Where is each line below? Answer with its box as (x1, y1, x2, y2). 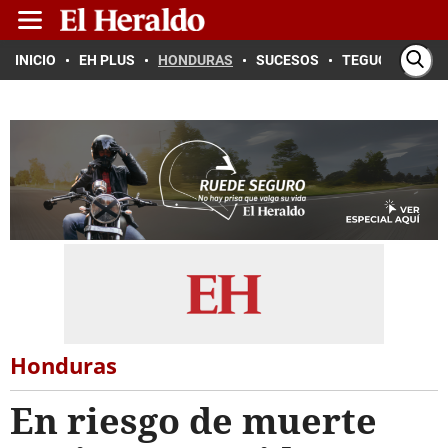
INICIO (15, 52, 56, 68)
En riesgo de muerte (10, 396, 377, 445)
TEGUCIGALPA (342, 52, 435, 68)
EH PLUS (79, 52, 135, 68)
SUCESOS (256, 52, 319, 68)
